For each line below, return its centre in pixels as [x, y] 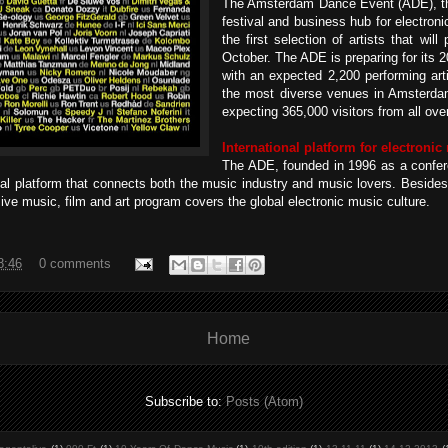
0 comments [75, 263]
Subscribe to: [185, 402]
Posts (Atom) [264, 402]
